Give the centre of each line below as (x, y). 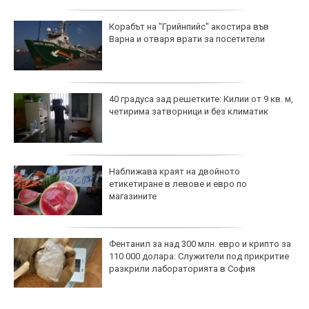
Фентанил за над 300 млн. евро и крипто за (200, 243)
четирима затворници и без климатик (189, 111)
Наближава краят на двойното (175, 171)
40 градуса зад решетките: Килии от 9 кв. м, (201, 99)
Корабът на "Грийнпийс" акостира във (189, 26)
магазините (133, 196)
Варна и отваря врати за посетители (187, 39)
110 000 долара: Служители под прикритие (199, 256)
